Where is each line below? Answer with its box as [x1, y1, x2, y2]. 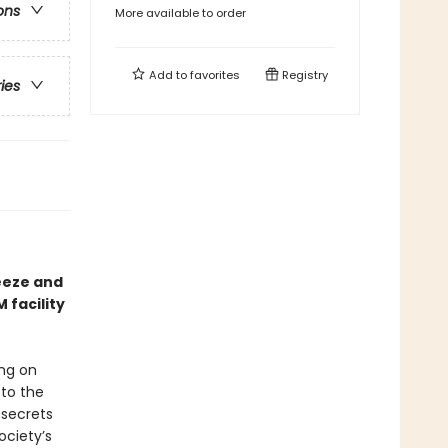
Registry [279, 67, 328, 83]
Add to [146, 67, 190, 83]
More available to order [115, 5, 246, 21]
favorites [190, 67, 240, 83]
